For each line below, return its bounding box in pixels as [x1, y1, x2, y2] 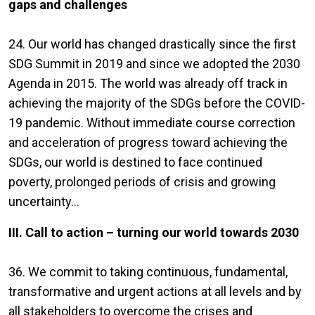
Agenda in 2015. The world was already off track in [8, 76, 288, 91]
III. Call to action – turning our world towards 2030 [8, 225, 299, 240]
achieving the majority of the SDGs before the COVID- [8, 96, 305, 111]
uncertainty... [8, 194, 79, 210]
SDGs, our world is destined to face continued [8, 155, 262, 170]
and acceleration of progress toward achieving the [8, 135, 288, 150]
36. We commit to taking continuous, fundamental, [8, 264, 288, 280]
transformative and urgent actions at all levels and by [8, 284, 302, 300]
